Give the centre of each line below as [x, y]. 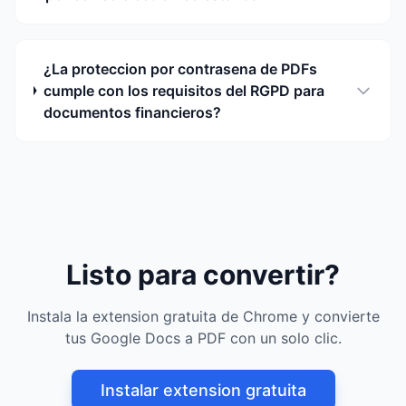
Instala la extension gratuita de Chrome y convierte [203, 316]
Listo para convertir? [203, 275]
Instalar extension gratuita [203, 390]
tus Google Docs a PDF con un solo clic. [203, 338]
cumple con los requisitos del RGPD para [184, 91]
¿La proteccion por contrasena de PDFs [180, 69]
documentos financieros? [132, 112]
